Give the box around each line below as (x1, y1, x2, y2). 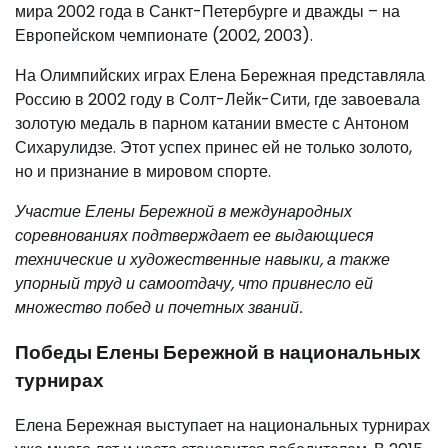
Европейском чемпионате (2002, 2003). (15, 24, 313, 48)
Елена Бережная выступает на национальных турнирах (15, 413, 430, 437)
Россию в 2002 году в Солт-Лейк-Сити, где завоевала (15, 88, 420, 112)
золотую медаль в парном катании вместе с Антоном (15, 112, 409, 136)
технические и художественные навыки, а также (15, 248, 390, 272)
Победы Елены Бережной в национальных (15, 338, 421, 366)
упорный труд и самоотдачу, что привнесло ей (15, 272, 373, 296)
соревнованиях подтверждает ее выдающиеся (15, 224, 374, 248)
